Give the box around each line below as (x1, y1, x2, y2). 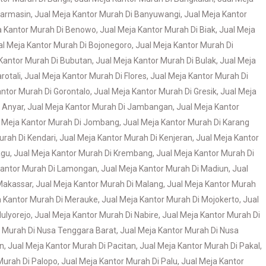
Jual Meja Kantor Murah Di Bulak (96, 56, 216, 65)
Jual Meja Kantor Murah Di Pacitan (8, 241, 136, 251)
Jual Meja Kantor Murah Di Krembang (14, 148, 153, 158)
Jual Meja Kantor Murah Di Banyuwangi (34, 9, 180, 19)
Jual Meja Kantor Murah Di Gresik (94, 87, 217, 96)
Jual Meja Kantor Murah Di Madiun (101, 164, 229, 173)
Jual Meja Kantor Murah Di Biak (100, 25, 216, 34)
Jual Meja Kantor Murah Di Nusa (120, 226, 239, 235)
